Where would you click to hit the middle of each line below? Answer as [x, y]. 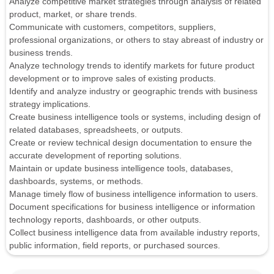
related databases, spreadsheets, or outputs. [96, 130]
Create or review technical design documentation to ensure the [131, 143]
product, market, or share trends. [73, 14]
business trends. [41, 53]
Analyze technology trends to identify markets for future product [132, 66]
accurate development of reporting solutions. [95, 156]
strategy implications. [50, 104]
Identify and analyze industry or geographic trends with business [133, 91]
